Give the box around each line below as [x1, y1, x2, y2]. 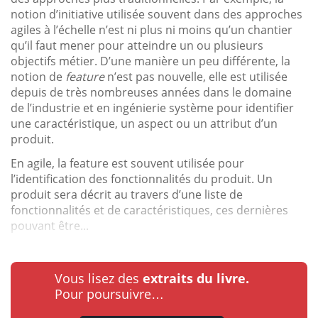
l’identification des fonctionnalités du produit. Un [11, 170, 273, 187]
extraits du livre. [143, 269, 249, 287]
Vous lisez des [55, 269, 143, 287]
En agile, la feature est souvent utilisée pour [11, 155, 244, 171]
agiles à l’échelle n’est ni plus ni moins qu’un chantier [11, 21, 292, 38]
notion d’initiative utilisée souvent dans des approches [11, 6, 302, 22]
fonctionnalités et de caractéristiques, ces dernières [11, 202, 288, 218]
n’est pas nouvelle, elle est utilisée [104, 68, 287, 84]
